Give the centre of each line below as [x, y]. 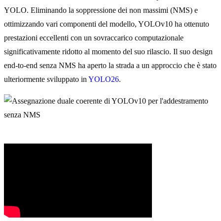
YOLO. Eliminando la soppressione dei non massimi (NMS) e [101, 10]
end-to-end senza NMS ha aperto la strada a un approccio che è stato [110, 66]
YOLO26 [104, 79]
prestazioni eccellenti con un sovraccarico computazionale [94, 38]
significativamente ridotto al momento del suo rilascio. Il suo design [108, 52]
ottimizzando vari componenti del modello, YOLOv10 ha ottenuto [107, 24]
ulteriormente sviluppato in [46, 79]
